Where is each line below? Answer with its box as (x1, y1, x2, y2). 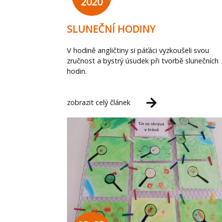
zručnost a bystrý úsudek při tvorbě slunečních (67, 55, 219, 65)
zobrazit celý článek (67, 98, 130, 108)
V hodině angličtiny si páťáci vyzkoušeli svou (67, 45, 209, 55)
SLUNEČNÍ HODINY (67, 22, 155, 36)
